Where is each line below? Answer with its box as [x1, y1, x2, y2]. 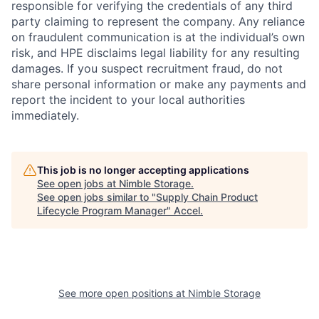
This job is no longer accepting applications [37, 164, 249, 176]
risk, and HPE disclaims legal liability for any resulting [11, 46, 300, 60]
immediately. [11, 108, 79, 122]
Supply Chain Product [156, 191, 258, 203]
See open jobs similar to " [37, 191, 156, 203]
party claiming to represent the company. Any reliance [11, 14, 305, 28]
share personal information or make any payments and [11, 77, 306, 91]
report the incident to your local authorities [11, 93, 245, 107]
